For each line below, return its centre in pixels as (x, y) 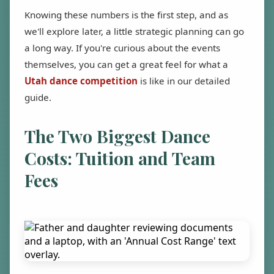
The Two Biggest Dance (117, 136)
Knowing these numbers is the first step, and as (126, 15)
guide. (38, 98)
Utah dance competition (81, 81)
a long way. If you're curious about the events (122, 48)
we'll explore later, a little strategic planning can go (134, 31)
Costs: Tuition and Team (120, 158)
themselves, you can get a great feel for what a (126, 65)
